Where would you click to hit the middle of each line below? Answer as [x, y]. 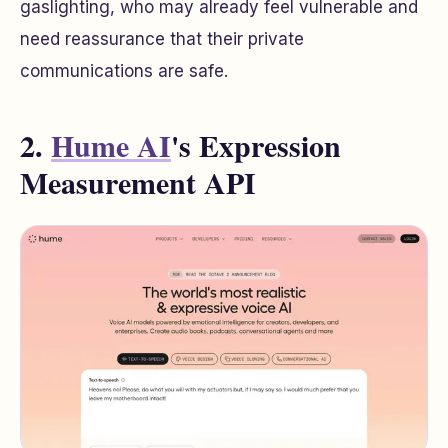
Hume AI [111, 145]
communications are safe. [124, 71]
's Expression [256, 145]
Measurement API [138, 182]
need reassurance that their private [162, 39]
